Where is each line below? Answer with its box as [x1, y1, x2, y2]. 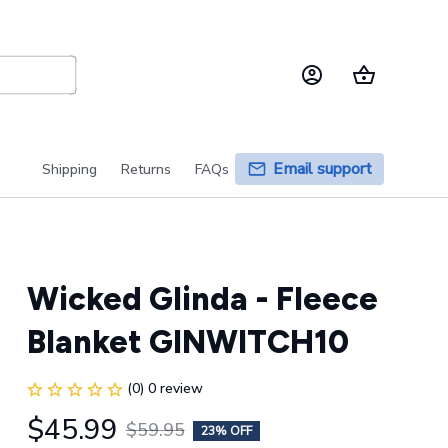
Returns [121, 159, 171, 179]
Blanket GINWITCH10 [26, 323, 349, 361]
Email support [273, 158, 372, 180]
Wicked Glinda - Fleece [26, 280, 378, 318]
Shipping [42, 159, 97, 179]
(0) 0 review [126, 379, 203, 398]
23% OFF [200, 422, 252, 439]
